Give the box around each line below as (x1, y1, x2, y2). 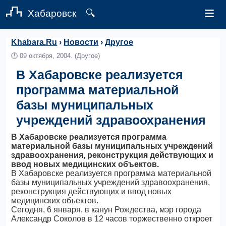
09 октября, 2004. (20, 52, 73, 60)
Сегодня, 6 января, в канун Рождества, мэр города (11, 205, 202, 214)
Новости (64, 38, 99, 46)
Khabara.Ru (11, 38, 58, 46)
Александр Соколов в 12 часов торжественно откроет (11, 214, 213, 223)
